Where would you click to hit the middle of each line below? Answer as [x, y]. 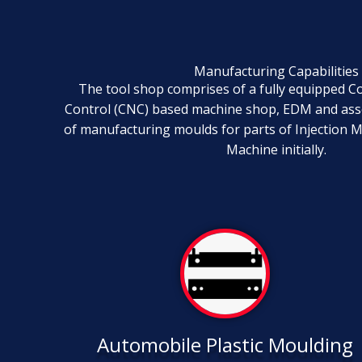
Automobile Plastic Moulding [225, 344]
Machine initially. [276, 149]
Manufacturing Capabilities [276, 71]
